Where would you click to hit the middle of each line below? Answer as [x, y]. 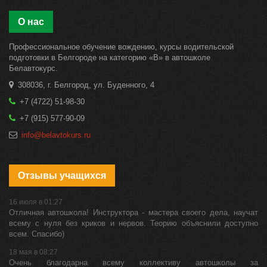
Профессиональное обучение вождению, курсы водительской [121, 46]
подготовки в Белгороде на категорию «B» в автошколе [110, 57]
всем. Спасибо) [37, 234]
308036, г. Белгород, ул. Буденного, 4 [86, 85]
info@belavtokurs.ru [56, 135]
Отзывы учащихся [66, 175]
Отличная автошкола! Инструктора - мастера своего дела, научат [133, 212]
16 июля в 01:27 [36, 202]
